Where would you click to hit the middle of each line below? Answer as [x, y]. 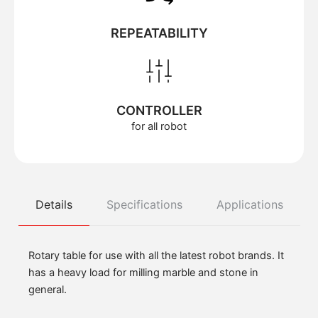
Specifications [144, 205]
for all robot [159, 127]
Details [54, 205]
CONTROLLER [159, 111]
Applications [250, 205]
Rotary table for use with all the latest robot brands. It [156, 256]
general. [48, 290]
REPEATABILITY [159, 33]
